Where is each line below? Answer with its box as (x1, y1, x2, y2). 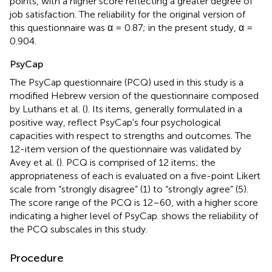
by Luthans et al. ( (10, 103, 85, 115)
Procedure (10, 251, 64, 265)
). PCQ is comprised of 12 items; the (59, 156, 216, 168)
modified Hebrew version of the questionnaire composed (10, 89, 259, 101)
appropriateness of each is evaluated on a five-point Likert (10, 169, 260, 182)
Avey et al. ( (10, 156, 59, 168)
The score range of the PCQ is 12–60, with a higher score (10, 196, 258, 208)
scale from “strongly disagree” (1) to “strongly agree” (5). (10, 183, 248, 195)
